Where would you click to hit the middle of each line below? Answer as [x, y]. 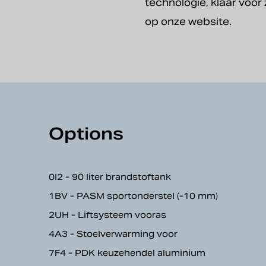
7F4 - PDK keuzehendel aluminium [127, 253]
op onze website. [188, 22]
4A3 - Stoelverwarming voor [113, 234]
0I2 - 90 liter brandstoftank [110, 177]
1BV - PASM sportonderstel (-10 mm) [133, 196]
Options [86, 134]
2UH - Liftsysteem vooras [107, 215]
